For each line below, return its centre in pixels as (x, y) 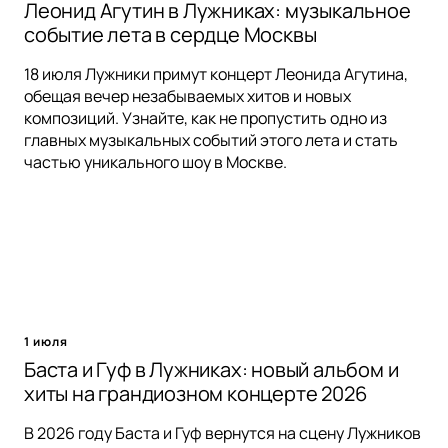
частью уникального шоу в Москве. (155, 162)
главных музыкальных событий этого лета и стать (211, 140)
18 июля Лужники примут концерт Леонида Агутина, (216, 74)
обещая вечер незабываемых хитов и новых (187, 96)
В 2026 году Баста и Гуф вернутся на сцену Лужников (222, 433)
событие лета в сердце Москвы (170, 35)
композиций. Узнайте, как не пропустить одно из (205, 118)
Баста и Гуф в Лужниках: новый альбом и (211, 370)
